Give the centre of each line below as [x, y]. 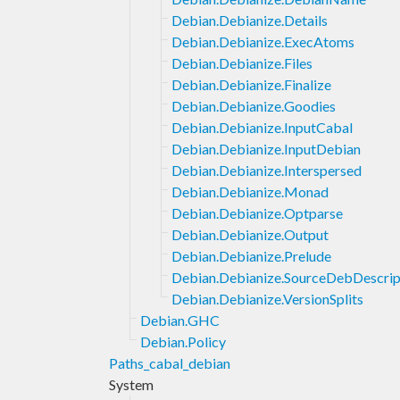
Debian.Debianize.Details [250, 20]
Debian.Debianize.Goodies [254, 105]
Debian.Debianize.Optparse [257, 212]
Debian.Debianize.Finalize [251, 84]
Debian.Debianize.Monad [250, 191]
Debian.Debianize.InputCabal [262, 127]
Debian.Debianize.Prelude [251, 255]
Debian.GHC [180, 320]
